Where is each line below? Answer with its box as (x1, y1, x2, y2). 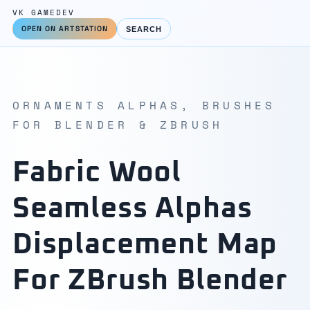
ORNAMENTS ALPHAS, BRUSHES (12, 97, 276, 113)
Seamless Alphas (12, 194, 253, 224)
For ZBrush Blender (12, 266, 288, 295)
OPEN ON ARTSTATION (21, 24, 108, 33)
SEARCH (125, 24, 163, 33)
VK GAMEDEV (12, 7, 75, 18)
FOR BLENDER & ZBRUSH (12, 116, 224, 133)
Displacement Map (12, 230, 278, 259)
